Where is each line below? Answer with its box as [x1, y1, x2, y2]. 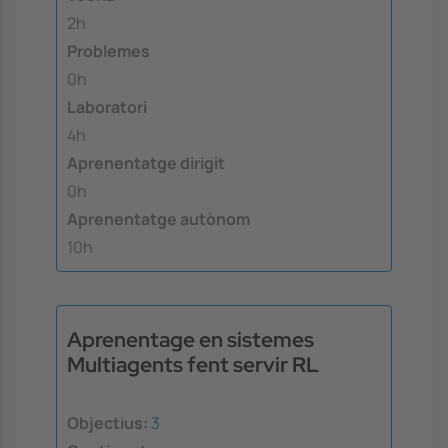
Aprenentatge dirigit [67, 152, 225, 175]
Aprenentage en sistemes [67, 325, 314, 353]
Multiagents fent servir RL [67, 350, 319, 378]
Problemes [67, 40, 150, 63]
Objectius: [67, 412, 148, 435]
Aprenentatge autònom [67, 208, 250, 231]
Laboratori [67, 96, 147, 119]
